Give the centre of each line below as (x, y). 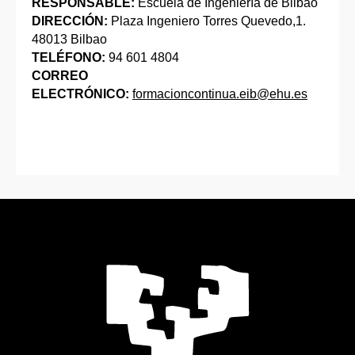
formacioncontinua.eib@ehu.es (220, 94)
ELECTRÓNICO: (82, 94)
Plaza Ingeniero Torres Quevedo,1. (207, 21)
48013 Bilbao (69, 40)
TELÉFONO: (69, 58)
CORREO (60, 76)
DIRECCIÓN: (70, 21)
